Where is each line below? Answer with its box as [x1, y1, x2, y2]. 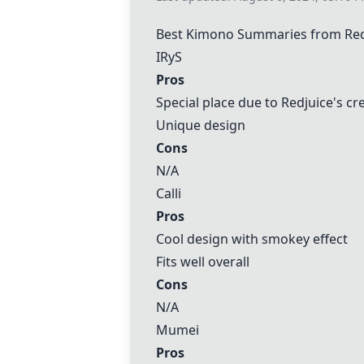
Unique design [156, 116, 245, 134]
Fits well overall [156, 253, 249, 271]
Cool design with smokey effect [156, 230, 348, 248]
